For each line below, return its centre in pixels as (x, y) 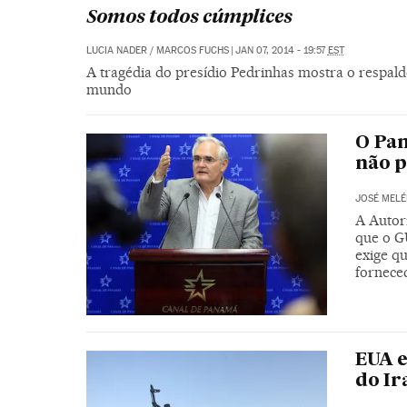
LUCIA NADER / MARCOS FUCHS (157, 51)
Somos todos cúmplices (189, 19)
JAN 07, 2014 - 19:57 (281, 51)
